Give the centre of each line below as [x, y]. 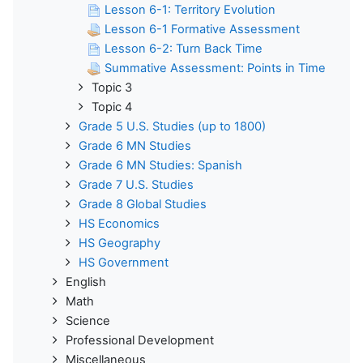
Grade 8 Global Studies [143, 204]
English [86, 282]
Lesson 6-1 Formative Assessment [202, 29]
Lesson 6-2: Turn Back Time [184, 48]
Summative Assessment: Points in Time [215, 68]
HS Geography [120, 243]
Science [88, 320]
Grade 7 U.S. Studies [136, 184]
